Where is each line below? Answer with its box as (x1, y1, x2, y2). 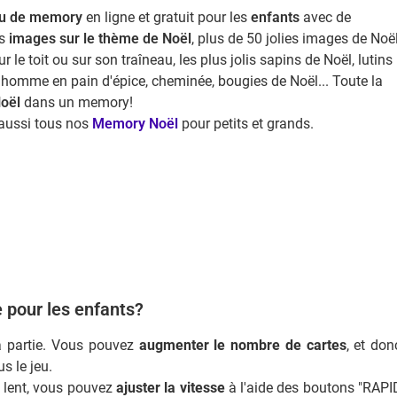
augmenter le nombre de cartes (138, 336, 346, 354)
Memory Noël (91, 115, 178, 133)
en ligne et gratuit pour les (82, 9, 251, 27)
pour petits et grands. (177, 115, 314, 133)
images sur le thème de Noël (8, 30, 191, 48)
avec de (299, 9, 351, 27)
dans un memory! (19, 94, 133, 112)
